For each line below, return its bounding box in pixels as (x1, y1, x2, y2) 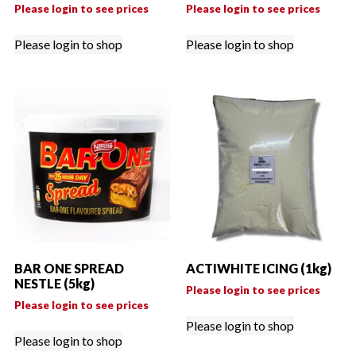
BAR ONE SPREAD (14, 261, 124, 277)
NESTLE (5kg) (14, 276, 95, 292)
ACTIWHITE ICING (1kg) (186, 261, 331, 277)
